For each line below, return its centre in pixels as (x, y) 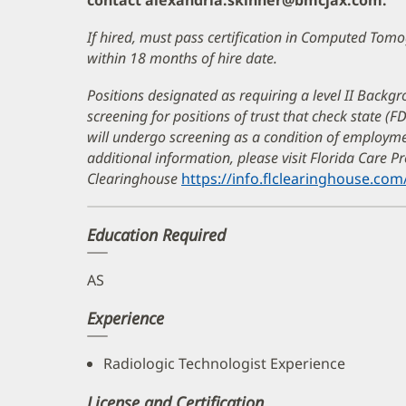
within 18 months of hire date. (182, 58)
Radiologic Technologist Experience (224, 364)
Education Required (156, 235)
